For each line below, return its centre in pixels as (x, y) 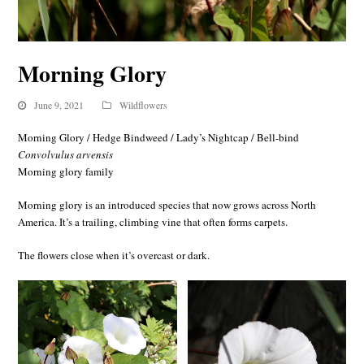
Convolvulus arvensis (66, 154)
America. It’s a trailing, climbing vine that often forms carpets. (153, 221)
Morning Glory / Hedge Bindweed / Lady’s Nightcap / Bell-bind (159, 137)
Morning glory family (66, 171)
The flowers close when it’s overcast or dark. (114, 255)
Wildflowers (144, 104)
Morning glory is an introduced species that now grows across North (167, 204)
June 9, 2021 (59, 104)
